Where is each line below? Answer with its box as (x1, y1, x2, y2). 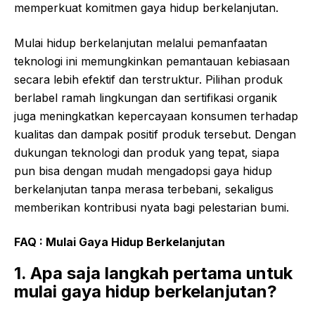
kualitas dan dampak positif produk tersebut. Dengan (14, 127, 296, 142)
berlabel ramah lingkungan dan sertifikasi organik (14, 91, 277, 105)
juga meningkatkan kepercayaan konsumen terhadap (14, 109, 298, 124)
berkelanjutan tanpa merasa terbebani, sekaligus (14, 182, 274, 197)
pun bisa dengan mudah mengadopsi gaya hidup (14, 164, 272, 179)
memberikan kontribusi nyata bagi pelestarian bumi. (14, 200, 289, 215)
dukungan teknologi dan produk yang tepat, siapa (14, 146, 279, 160)
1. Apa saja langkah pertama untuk (14, 263, 292, 284)
